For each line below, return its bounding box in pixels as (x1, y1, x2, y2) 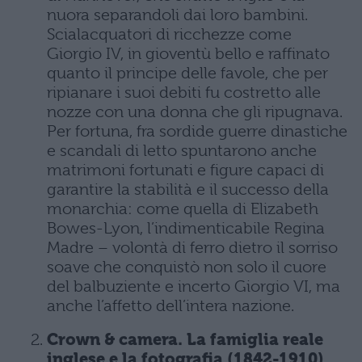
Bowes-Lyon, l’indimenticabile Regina (47, 219, 325, 238)
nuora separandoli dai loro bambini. (47, 6, 308, 24)
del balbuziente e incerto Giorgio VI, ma (47, 277, 340, 296)
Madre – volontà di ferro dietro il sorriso (47, 238, 338, 257)
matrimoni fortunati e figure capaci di (47, 161, 324, 179)
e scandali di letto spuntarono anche (47, 141, 317, 160)
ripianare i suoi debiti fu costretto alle (47, 83, 321, 102)
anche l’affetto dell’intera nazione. (47, 297, 294, 315)
